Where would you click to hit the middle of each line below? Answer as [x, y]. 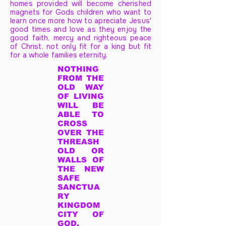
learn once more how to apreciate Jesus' [81, 21]
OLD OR [81, 151]
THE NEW [81, 169]
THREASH [78, 142]
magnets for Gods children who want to [81, 12]
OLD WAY [81, 87]
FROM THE [81, 78]
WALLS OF [81, 160]
